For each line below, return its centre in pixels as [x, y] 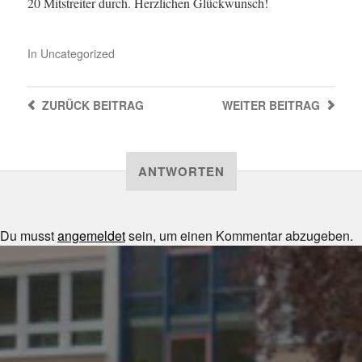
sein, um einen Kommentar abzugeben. [239, 236]
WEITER [244, 105]
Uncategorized [77, 53]
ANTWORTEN [181, 171]
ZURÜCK [65, 105]
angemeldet [91, 236]
